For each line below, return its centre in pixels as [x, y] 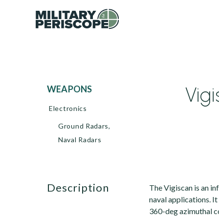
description [83, 187]
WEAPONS [74, 89]
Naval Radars [80, 140]
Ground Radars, [84, 126]
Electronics [68, 108]
